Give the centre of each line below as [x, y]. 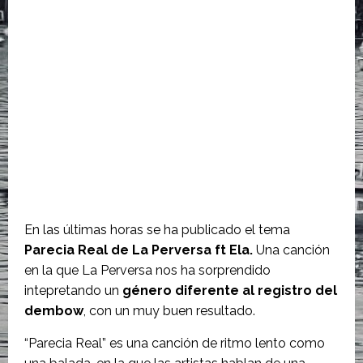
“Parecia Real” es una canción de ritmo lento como [175, 343]
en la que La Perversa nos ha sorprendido [147, 270]
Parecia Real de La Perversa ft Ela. [139, 250]
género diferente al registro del [230, 290]
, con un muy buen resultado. [169, 311]
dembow [54, 311]
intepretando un [73, 290]
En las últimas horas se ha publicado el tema [157, 230]
